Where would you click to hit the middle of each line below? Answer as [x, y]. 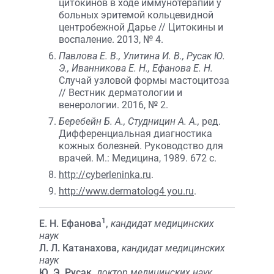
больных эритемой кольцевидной [136, 15]
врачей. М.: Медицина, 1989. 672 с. [138, 158]
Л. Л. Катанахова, [79, 248]
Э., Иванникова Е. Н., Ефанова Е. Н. [136, 68]
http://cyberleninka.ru [105, 175]
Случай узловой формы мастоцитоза [144, 80]
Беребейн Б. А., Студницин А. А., [130, 121]
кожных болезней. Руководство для [141, 146]
